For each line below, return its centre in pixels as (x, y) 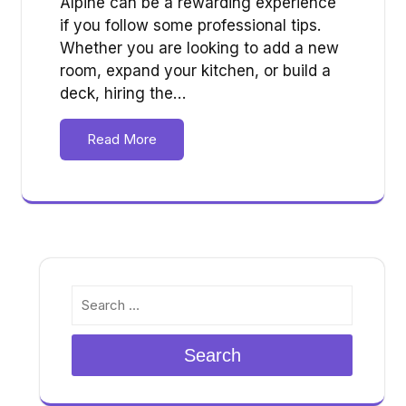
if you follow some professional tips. (190, 25)
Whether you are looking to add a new (199, 48)
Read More (122, 139)
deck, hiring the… (123, 93)
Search (212, 355)
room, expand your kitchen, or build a (195, 70)
